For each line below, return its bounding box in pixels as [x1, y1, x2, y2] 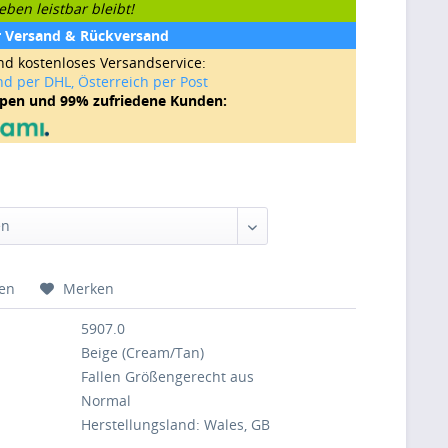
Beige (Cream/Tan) [81, 342, 205, 362]
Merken [63, 278, 115, 298]
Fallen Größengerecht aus [81, 366, 255, 386]
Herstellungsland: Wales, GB [81, 414, 271, 434]
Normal [81, 390, 132, 410]
